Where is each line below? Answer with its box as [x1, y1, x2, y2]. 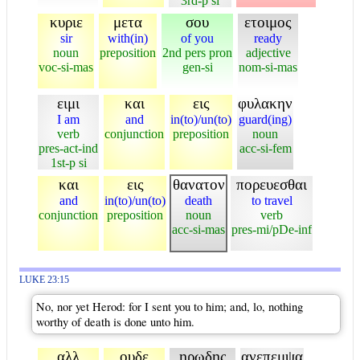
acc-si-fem [239, 141, 292, 155]
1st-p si [50, 155, 87, 170]
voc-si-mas [39, 59, 93, 74]
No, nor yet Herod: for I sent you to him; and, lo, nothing [36, 298, 303, 314]
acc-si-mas [172, 222, 225, 236]
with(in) [108, 31, 148, 45]
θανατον [172, 175, 225, 193]
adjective [245, 45, 291, 59]
